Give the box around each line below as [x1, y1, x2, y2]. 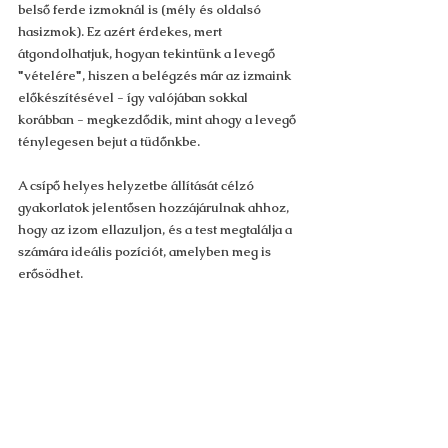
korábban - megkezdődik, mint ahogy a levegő [18, 111, 299, 128]
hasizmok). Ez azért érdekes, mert [18, 23, 225, 40]
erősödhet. [18, 265, 83, 282]
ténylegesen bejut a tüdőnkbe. [18, 133, 200, 150]
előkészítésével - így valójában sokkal [18, 89, 251, 106]
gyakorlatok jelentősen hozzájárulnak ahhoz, [18, 199, 292, 216]
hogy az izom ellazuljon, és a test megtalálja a [18, 221, 295, 238]
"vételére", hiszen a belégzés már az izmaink [18, 67, 294, 84]
